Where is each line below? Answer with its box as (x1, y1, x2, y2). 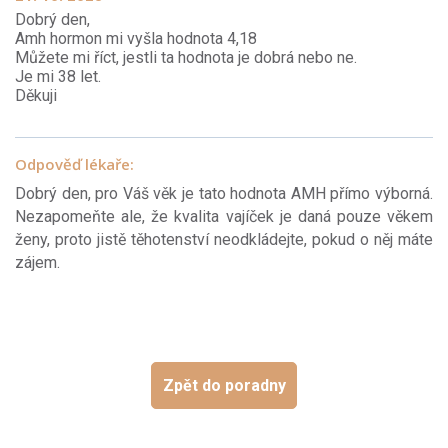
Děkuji (15, 85, 57, 105)
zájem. (15, 252, 60, 272)
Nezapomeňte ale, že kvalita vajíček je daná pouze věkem (15, 206, 433, 226)
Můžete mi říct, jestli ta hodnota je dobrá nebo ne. (15, 47, 357, 67)
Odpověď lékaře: (15, 153, 134, 174)
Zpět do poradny (162, 375, 286, 395)
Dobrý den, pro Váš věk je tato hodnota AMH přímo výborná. (15, 183, 433, 203)
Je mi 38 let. (15, 66, 101, 86)
